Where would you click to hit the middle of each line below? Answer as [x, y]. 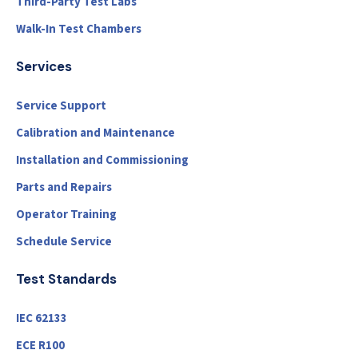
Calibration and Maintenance [95, 133]
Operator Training [66, 215]
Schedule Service [64, 242]
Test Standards [66, 279]
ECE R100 [40, 346]
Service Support [61, 106]
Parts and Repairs [64, 188]
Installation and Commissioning [102, 161]
